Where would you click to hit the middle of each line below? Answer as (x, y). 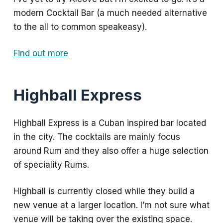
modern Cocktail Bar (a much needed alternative (110, 13)
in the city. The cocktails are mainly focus (97, 137)
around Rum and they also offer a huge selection (111, 151)
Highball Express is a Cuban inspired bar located (110, 123)
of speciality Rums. (51, 165)
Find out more (41, 54)
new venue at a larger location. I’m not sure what (111, 205)
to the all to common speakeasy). (80, 27)
